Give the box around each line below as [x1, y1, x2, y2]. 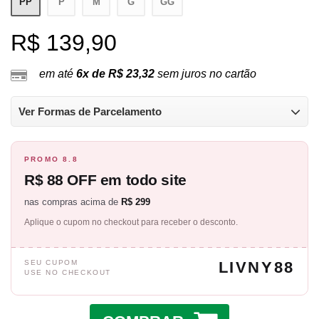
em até [39, 68, 76, 80]
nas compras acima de [24, 197, 121, 208]
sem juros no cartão [155, 68, 256, 80]
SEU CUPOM [24, 258, 78, 267]
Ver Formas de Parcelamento [19, 105, 162, 118]
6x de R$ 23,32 [76, 68, 155, 80]
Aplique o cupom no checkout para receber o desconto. [24, 217, 238, 228]
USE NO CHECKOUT [24, 268, 111, 277]
